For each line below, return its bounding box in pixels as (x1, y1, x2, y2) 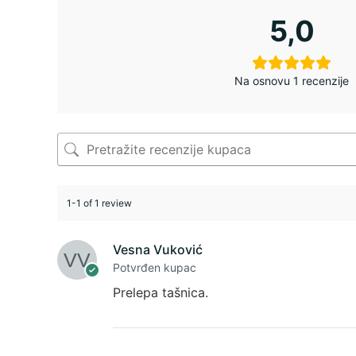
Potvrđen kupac (113, 261, 196, 275)
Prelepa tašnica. (113, 284, 208, 301)
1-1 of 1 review (67, 196, 132, 209)
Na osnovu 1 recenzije (234, 73, 350, 87)
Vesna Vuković (113, 242, 203, 258)
